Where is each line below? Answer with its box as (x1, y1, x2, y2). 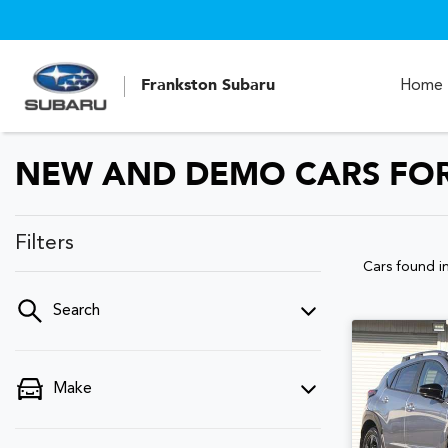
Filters (15, 233, 74, 254)
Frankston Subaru (141, 77, 275, 94)
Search (53, 303, 100, 319)
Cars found (363, 260, 439, 274)
